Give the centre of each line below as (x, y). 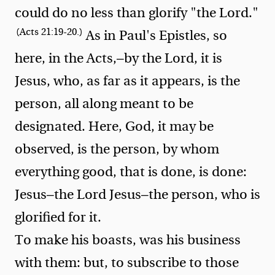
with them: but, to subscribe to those (127, 262)
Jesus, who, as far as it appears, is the (127, 81)
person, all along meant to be (104, 103)
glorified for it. (58, 217)
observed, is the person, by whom (117, 149)
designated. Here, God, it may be (114, 126)
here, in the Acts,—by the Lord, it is (118, 58)
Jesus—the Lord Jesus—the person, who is (137, 194)
